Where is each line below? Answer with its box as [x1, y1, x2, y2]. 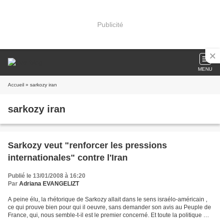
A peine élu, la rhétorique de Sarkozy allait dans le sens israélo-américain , [8, 196, 207, 203]
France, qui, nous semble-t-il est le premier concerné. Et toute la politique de [8, 212, 210, 219]
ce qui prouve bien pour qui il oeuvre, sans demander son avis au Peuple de [8, 204, 211, 211]
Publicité [97, 20, 123, 28]
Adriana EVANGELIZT [19, 180, 79, 187]
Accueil [8, 82, 24, 87]
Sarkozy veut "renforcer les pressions [8, 140, 167, 150]
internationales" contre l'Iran [8, 153, 128, 163]
